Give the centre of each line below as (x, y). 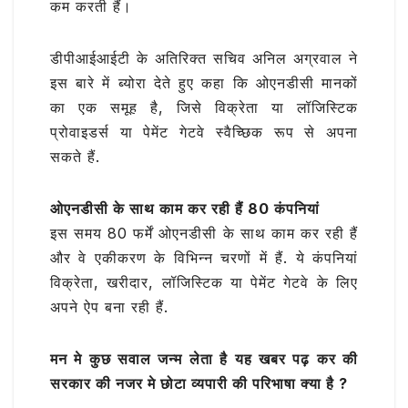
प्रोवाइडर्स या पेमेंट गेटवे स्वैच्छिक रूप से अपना (204, 133)
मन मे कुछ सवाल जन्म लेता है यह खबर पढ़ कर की (204, 359)
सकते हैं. (75, 157)
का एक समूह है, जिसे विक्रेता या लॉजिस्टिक (204, 108)
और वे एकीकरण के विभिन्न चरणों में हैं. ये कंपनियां (204, 258)
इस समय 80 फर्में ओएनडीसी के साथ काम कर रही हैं (204, 234)
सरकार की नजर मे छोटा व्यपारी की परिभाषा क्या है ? (199, 384)
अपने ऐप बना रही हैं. (109, 307)
